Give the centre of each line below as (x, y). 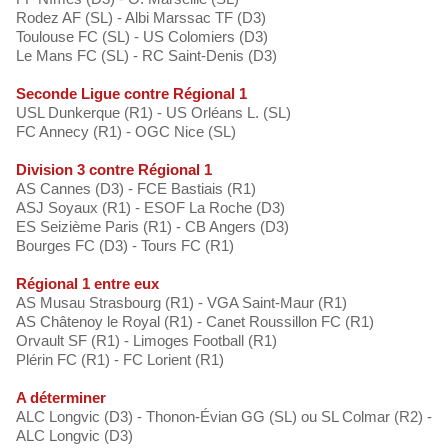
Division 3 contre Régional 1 (114, 169)
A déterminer (61, 397)
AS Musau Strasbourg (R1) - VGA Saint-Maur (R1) (181, 302)
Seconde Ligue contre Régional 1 (131, 93)
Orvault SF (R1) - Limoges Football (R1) (146, 340)
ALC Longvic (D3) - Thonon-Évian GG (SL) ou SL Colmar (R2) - (224, 416)
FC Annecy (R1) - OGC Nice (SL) (126, 131)
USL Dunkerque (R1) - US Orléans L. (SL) (153, 112)
